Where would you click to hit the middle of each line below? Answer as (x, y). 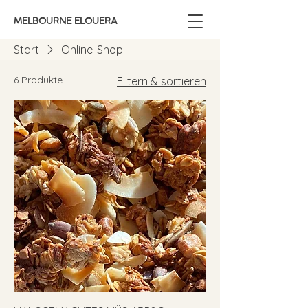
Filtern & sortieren (162, 81)
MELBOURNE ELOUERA (66, 21)
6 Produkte (38, 80)
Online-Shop (92, 49)
